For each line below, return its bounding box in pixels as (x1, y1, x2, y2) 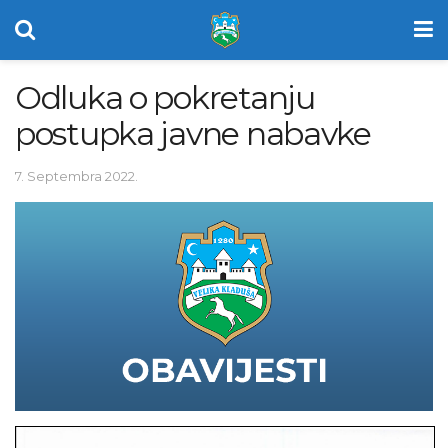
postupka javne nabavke (15, 114, 371, 153)
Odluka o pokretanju (15, 78, 315, 117)
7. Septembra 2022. (15, 167, 138, 184)
